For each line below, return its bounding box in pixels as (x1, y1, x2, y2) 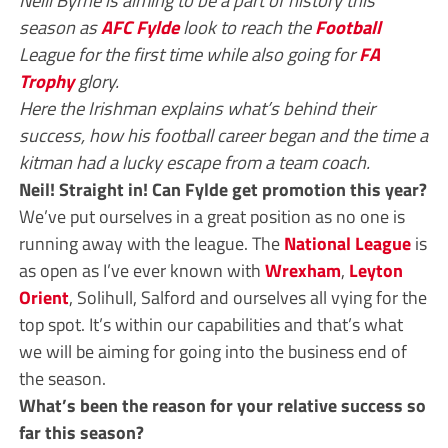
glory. (73, 66, 119, 95)
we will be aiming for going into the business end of (18, 336, 407, 365)
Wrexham (264, 255, 341, 284)
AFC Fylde (100, 12, 179, 41)
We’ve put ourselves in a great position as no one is (18, 201, 405, 230)
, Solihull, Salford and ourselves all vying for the (68, 282, 427, 311)
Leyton (348, 255, 403, 284)
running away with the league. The (18, 228, 284, 257)
